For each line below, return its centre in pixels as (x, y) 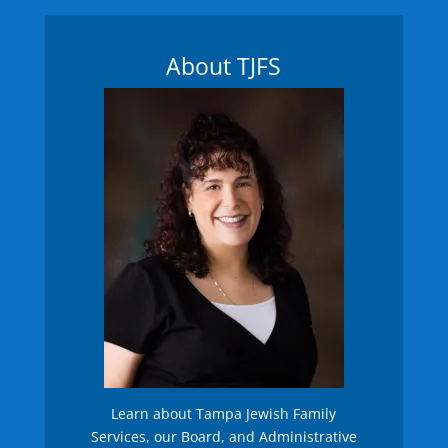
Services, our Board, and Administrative (223, 436)
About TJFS (224, 65)
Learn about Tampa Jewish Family (224, 413)
